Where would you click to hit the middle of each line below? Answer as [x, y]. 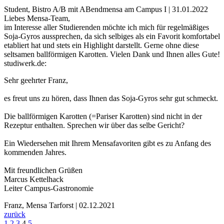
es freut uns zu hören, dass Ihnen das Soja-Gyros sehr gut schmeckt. [111, 98]
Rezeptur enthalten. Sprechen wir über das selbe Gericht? [94, 125]
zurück [15, 214]
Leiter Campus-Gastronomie [49, 188]
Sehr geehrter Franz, [36, 80]
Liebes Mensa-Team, [37, 18]
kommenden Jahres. [35, 152]
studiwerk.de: [25, 63]
